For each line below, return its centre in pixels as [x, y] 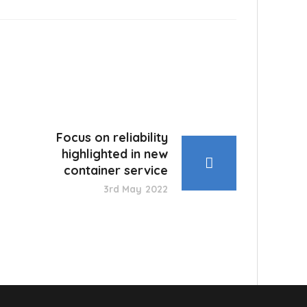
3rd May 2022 [135, 189]
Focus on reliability [112, 138]
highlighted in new [115, 154]
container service [116, 171]
